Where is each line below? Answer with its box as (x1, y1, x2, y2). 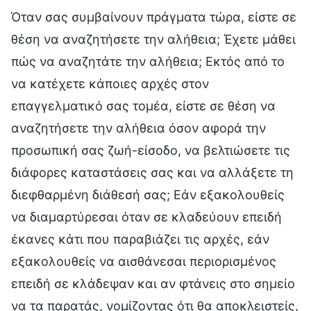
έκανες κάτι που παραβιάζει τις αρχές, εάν (11, 231, 269, 246)
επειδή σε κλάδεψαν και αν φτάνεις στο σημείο (11, 276, 295, 291)
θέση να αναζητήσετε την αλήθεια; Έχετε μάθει (11, 31, 296, 47)
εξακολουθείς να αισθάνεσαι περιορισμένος (11, 253, 276, 269)
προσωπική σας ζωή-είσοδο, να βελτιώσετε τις (11, 142, 290, 158)
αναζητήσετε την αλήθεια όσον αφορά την (11, 120, 266, 135)
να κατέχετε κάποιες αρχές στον (11, 76, 209, 91)
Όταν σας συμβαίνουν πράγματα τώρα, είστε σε (11, 9, 296, 24)
